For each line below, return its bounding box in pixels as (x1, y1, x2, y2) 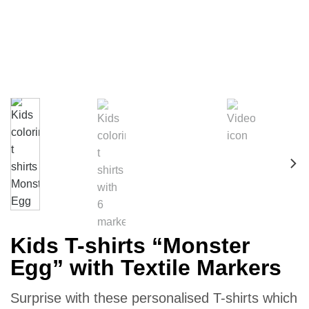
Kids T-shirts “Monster (10, 233, 250, 259)
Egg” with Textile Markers (10, 255, 281, 281)
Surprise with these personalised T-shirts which (10, 290, 297, 306)
